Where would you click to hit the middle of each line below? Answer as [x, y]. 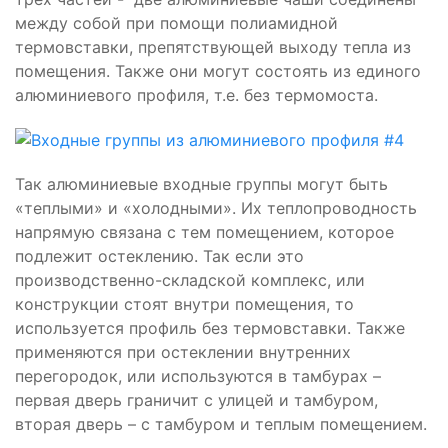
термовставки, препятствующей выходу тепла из [213, 46]
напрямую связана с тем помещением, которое [204, 232]
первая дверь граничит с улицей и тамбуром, [196, 400]
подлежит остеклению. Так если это [159, 256]
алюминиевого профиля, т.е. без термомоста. [196, 94]
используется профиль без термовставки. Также [210, 328]
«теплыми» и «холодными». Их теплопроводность [216, 208]
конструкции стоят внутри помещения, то [184, 304]
